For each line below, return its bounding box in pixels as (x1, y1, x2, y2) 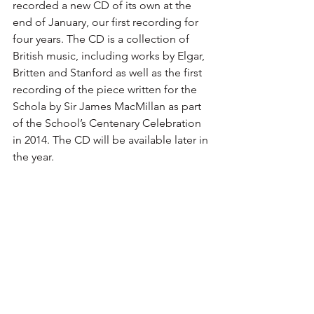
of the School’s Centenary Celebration (13, 116, 204, 130)
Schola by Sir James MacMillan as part (13, 100, 204, 114)
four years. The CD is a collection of (13, 32, 192, 46)
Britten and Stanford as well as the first (13, 66, 205, 80)
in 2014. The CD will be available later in (13, 133, 211, 147)
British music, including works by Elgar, (13, 49, 207, 63)
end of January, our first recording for (13, 15, 201, 29)
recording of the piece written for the (13, 83, 200, 97)
